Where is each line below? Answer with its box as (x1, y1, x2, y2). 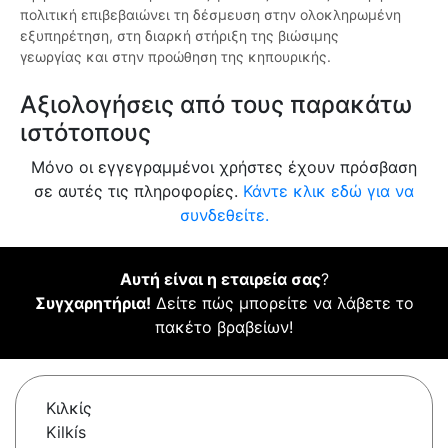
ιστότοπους (20, 118, 151, 148)
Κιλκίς (46, 398, 92, 419)
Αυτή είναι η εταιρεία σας (119, 269, 321, 290)
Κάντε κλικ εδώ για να (243, 181, 414, 202)
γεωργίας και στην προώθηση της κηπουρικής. (20, 48, 331, 66)
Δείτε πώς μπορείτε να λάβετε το (150, 293, 414, 314)
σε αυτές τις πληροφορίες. (34, 181, 243, 202)
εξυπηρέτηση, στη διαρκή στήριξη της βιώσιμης (20, 27, 339, 45)
